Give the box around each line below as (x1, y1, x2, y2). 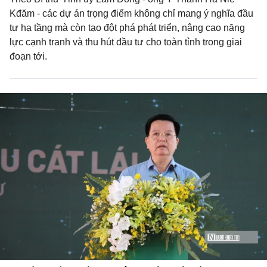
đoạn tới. (10, 51, 47, 61)
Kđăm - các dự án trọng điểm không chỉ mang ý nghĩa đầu (10, 8, 253, 18)
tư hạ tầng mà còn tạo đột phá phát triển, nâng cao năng (10, 23, 245, 33)
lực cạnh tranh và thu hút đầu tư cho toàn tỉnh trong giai (10, 37, 242, 47)
